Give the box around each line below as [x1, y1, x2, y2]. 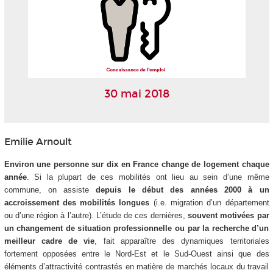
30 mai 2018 [104, 87, 169, 101]
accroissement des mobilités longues [4, 197, 150, 207]
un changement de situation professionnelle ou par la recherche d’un [4, 223, 269, 233]
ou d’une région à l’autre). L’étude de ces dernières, [4, 210, 188, 220]
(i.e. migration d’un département [149, 197, 269, 207]
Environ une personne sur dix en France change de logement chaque [4, 159, 269, 169]
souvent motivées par [187, 210, 269, 220]
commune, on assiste [4, 185, 96, 194]
